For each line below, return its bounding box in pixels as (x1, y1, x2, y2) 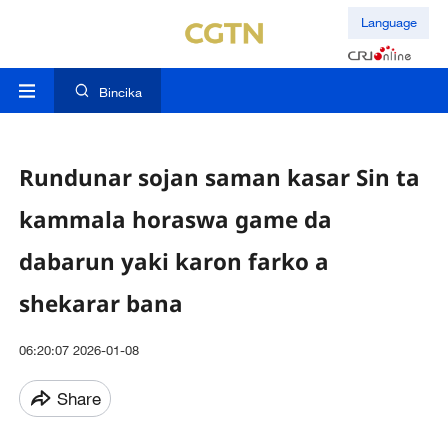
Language (360, 14, 417, 31)
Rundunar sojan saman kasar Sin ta (18, 161, 420, 193)
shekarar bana (18, 287, 183, 319)
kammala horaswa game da (18, 203, 332, 235)
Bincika (98, 84, 142, 101)
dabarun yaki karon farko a (18, 245, 329, 277)
